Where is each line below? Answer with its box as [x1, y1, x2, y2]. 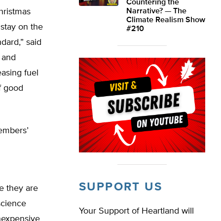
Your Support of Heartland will [79, 207, 194, 216]
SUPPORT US [79, 181, 162, 193]
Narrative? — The [126, 7, 186, 15]
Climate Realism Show [126, 16, 205, 24]
